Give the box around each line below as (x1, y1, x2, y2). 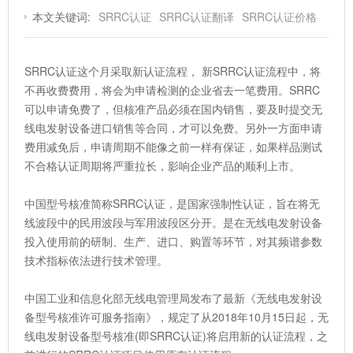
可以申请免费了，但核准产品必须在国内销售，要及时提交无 (24, 101, 322, 117)
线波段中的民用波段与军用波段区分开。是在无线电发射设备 (24, 214, 322, 231)
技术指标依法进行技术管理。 (24, 252, 168, 269)
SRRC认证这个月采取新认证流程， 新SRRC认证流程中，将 (24, 63, 321, 80)
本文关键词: (32, 9, 91, 25)
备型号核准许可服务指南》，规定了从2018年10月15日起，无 (24, 309, 329, 325)
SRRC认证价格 (242, 9, 317, 25)
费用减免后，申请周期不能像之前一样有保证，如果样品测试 (24, 139, 322, 155)
